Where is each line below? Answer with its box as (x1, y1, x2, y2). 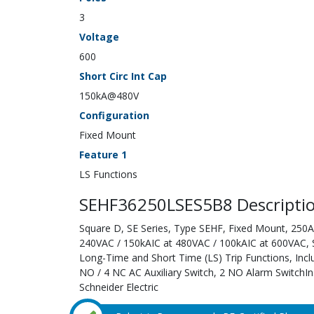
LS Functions (78, 168, 137, 182)
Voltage (78, 30, 119, 44)
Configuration (78, 109, 149, 123)
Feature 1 (78, 148, 127, 162)
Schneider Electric (78, 280, 158, 294)
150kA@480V (78, 89, 139, 103)
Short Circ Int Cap (78, 69, 167, 83)
